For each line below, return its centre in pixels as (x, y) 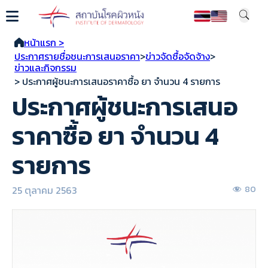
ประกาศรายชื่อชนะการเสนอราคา (77, 56)
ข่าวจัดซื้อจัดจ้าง (178, 56)
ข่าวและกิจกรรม (45, 67)
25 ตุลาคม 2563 (45, 190)
